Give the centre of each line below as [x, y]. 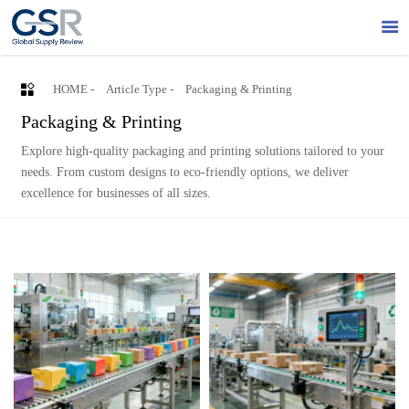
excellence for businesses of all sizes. [115, 194]
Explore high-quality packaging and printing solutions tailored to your [202, 152]
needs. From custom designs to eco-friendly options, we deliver [184, 173]
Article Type [136, 89]
